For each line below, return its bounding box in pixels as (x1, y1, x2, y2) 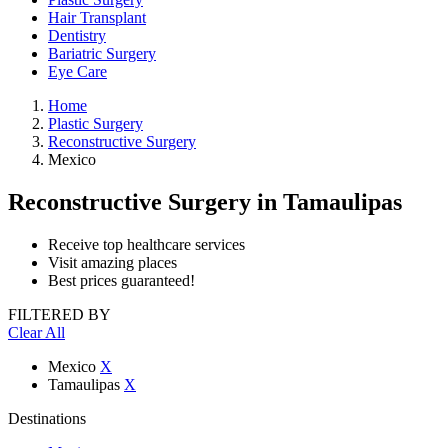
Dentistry (48, 27, 106, 44)
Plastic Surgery (48, 115, 143, 132)
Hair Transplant (48, 9, 146, 26)
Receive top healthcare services (48, 235, 245, 253)
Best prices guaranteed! (48, 271, 195, 289)
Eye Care (48, 63, 107, 80)
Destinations (8, 409, 86, 427)
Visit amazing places (48, 253, 177, 271)
